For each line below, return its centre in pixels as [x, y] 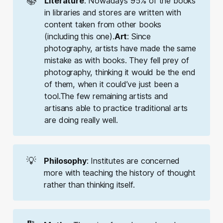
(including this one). [79, 36]
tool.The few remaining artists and [106, 96]
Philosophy [65, 161]
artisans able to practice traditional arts [116, 108]
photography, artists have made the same [120, 48]
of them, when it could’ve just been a [112, 84]
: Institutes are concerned [133, 161]
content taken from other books [103, 24]
